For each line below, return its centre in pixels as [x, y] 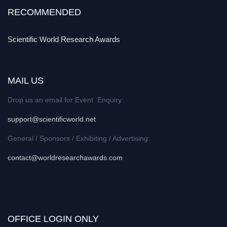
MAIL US [26, 81]
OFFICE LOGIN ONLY [53, 219]
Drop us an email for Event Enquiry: [66, 100]
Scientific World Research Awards [64, 40]
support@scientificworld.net [52, 119]
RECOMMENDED [44, 12]
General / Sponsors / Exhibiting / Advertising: [79, 139]
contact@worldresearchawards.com [65, 158]
